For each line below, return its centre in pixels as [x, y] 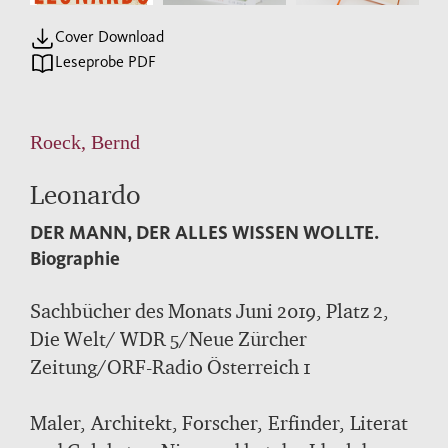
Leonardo [85, 193]
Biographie [75, 258]
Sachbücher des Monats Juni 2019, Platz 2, [209, 310]
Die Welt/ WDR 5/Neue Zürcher [168, 338]
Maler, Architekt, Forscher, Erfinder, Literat [219, 422]
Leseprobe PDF [105, 61]
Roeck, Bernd [85, 141]
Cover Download [109, 36]
